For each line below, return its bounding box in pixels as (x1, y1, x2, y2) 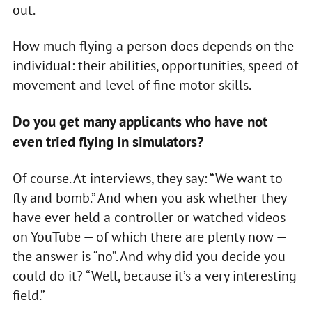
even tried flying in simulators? (12, 132, 204, 151)
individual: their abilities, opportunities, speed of (12, 56, 298, 75)
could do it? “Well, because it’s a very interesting (12, 266, 297, 285)
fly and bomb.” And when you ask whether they (12, 188, 286, 207)
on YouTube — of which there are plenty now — (12, 227, 286, 246)
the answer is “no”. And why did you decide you (12, 247, 286, 265)
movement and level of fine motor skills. (12, 75, 251, 94)
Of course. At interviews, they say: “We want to (12, 169, 283, 187)
